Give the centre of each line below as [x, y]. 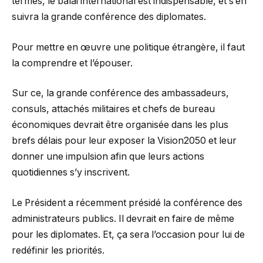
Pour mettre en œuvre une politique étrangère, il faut [128, 47]
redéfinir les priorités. [58, 250]
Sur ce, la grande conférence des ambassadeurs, [120, 93]
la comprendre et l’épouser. [72, 63]
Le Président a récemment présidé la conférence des [127, 203]
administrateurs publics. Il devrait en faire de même [123, 218]
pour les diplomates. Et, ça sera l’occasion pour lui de [128, 234]
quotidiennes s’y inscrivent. [71, 173]
